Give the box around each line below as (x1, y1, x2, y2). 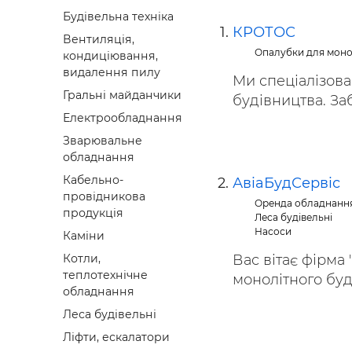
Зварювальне (63, 134, 142, 148)
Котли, (63, 251, 101, 266)
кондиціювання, (63, 49, 158, 64)
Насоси (255, 225, 292, 237)
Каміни (63, 229, 104, 244)
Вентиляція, (63, 32, 134, 47)
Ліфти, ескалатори (63, 330, 170, 345)
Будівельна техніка (63, 9, 174, 24)
